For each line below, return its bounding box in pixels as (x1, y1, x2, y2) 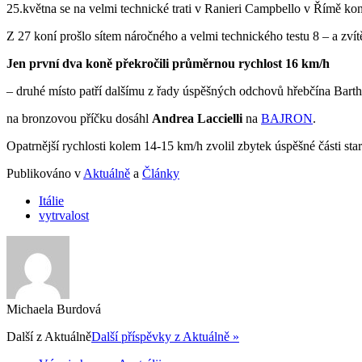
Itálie (39, 194, 64, 208)
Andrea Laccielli (152, 112, 242, 126)
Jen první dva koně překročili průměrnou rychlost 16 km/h (6, 57, 330, 71)
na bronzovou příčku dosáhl (6, 112, 152, 126)
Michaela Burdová (6, 302, 101, 317)
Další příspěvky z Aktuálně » (91, 330, 239, 344)
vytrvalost (39, 208, 89, 223)
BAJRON (261, 112, 313, 126)
